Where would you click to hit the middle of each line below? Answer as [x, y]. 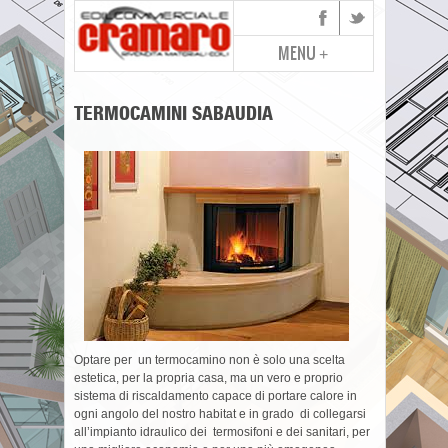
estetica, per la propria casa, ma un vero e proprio [208, 378]
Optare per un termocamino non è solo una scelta [209, 360]
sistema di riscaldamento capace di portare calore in [215, 396]
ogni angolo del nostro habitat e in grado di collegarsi [220, 414]
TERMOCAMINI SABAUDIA [173, 113]
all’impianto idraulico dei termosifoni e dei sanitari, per [222, 432]
